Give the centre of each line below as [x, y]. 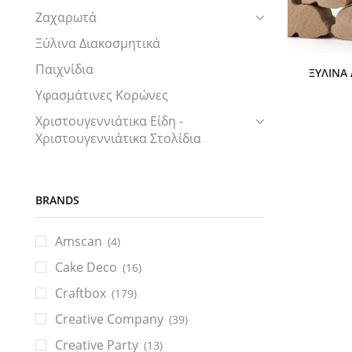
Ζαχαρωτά [66, 17]
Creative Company [109, 319]
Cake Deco [86, 268]
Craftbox [81, 293]
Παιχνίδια [64, 69]
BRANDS [57, 200]
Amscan [79, 242]
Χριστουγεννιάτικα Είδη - [109, 121]
